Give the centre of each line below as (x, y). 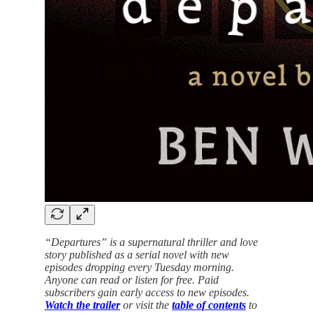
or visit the (146, 305)
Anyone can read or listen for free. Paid (132, 279)
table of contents (209, 305)
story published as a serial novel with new (137, 254)
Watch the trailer (82, 305)
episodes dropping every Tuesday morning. (139, 267)
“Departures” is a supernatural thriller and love (151, 242)
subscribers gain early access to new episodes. (147, 292)
